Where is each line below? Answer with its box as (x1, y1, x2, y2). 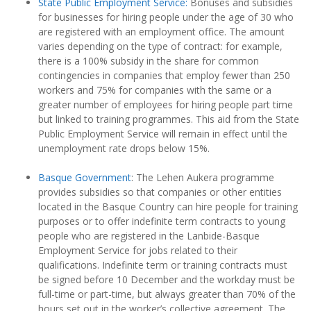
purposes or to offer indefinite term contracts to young (38, 215, 285, 228)
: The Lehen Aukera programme (131, 171, 274, 185)
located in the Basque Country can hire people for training (38, 200, 298, 214)
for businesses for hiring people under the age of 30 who (38, 10, 294, 24)
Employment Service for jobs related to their (38, 244, 237, 258)
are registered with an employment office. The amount (38, 25, 285, 39)
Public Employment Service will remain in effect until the (38, 127, 287, 141)
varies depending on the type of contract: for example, (38, 40, 283, 53)
